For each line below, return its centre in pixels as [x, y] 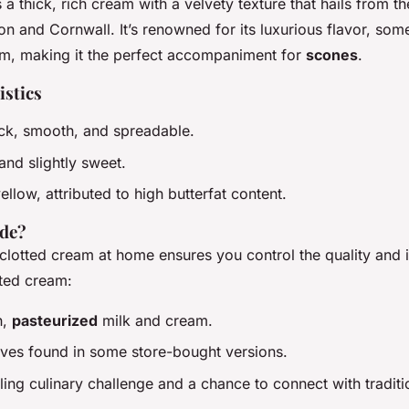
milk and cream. [155, 320]
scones [332, 55]
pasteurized [55, 320]
